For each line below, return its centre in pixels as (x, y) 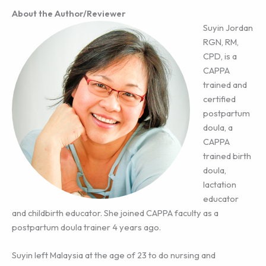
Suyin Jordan (228, 27)
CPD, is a (220, 56)
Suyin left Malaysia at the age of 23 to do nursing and (114, 255)
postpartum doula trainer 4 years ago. (86, 227)
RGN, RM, (221, 42)
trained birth (227, 156)
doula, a (218, 127)
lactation (219, 184)
